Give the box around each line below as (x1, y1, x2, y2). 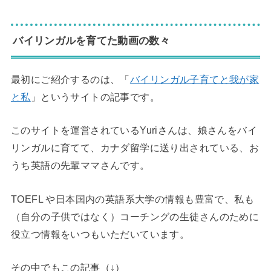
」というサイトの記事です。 (30, 91, 160, 102)
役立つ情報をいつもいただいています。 (10, 228, 190, 240)
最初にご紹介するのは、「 (10, 73, 130, 85)
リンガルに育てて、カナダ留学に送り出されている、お (10, 142, 260, 154)
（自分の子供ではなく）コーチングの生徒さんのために (10, 211, 260, 222)
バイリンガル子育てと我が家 (129, 73, 260, 85)
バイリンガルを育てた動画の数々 (13, 34, 170, 47)
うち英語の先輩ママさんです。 (10, 160, 150, 171)
